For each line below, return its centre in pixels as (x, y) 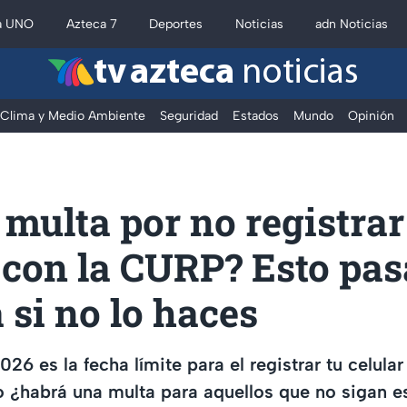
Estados (256, 116)
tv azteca (164, 74)
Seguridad (189, 116)
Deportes (176, 24)
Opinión (371, 116)
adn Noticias (352, 24)
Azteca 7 (91, 24)
